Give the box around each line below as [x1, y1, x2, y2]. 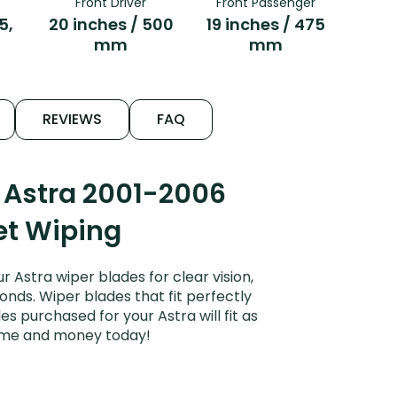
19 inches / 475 [206, 12, 326, 35]
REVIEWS [42, 108, 102, 129]
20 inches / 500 [48, 12, 174, 35]
